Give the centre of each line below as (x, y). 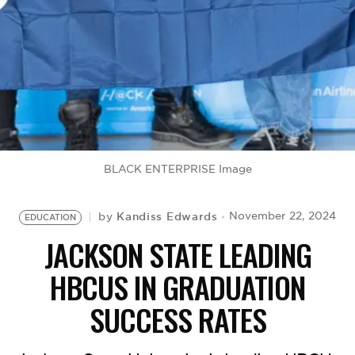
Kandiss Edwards (167, 216)
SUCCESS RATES (177, 319)
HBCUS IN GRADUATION (177, 287)
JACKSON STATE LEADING (177, 254)
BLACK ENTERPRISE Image (177, 169)
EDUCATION (51, 217)
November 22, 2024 (282, 216)
